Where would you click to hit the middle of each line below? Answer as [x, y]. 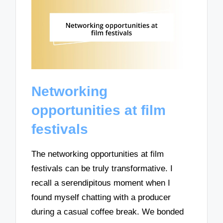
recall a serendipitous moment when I [101, 183]
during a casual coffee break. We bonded [108, 212]
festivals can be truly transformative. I [102, 168]
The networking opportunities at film [98, 154]
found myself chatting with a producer [101, 197]
